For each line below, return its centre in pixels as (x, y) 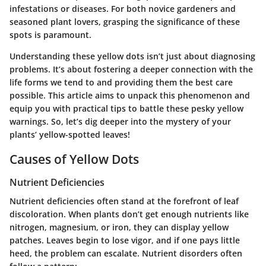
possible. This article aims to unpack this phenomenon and (130, 95)
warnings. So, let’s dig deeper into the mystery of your (120, 121)
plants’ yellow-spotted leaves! (70, 134)
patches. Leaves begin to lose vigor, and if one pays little (125, 240)
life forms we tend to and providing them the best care (121, 82)
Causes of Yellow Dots (74, 159)
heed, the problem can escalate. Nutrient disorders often (126, 254)
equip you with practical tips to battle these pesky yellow (126, 108)
